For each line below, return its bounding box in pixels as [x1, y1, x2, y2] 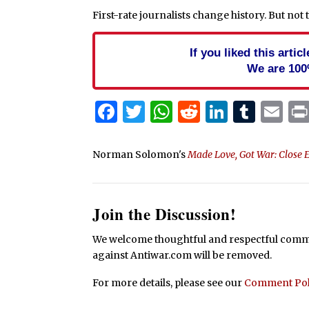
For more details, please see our [92, 276, 245, 289]
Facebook [117, 97, 221, 126]
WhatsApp [172, 97, 285, 126]
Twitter [145, 97, 226, 126]
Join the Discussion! [92, 202, 237, 226]
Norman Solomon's [92, 148, 188, 161]
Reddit [200, 97, 270, 126]
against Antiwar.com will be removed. [92, 249, 272, 262]
